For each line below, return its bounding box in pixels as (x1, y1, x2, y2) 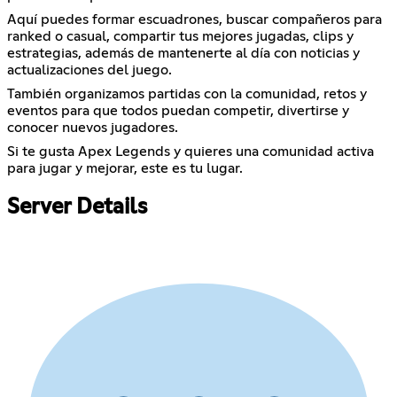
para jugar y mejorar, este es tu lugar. (7, 161, 243, 176)
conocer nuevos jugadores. (7, 121, 178, 136)
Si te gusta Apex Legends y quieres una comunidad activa (7, 144, 374, 160)
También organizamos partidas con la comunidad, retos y (7, 87, 367, 102)
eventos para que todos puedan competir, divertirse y (7, 104, 349, 119)
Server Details (7, 196, 147, 218)
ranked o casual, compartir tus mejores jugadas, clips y (7, 29, 354, 44)
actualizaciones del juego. (7, 63, 172, 78)
